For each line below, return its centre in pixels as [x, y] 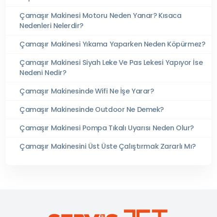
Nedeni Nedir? [43, 72]
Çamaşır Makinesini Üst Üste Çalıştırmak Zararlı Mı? [108, 146]
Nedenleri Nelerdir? [51, 25]
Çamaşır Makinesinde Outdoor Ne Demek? [92, 109]
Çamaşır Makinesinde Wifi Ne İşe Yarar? [87, 91]
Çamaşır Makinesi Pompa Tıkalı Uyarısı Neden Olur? [107, 128]
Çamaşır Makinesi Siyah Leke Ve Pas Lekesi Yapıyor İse [111, 62]
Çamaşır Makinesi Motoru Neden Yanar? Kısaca [101, 15]
